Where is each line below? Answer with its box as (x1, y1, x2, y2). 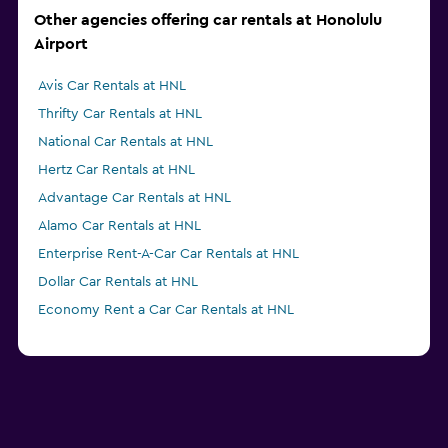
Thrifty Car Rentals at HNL (38, 107, 202, 122)
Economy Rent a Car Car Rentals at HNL (38, 303, 294, 318)
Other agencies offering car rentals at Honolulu (34, 12, 382, 29)
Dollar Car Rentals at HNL (38, 275, 198, 290)
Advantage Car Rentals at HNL (38, 191, 231, 206)
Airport (34, 36, 88, 53)
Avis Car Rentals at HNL (38, 79, 186, 94)
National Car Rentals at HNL (38, 135, 213, 150)
